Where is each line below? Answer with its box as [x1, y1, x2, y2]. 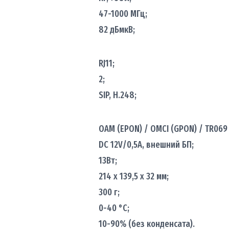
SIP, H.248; [98, 89, 136, 101]
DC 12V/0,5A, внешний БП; [98, 139, 194, 150]
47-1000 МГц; [98, 8, 147, 19]
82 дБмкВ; [98, 24, 135, 35]
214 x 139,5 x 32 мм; [98, 170, 169, 182]
